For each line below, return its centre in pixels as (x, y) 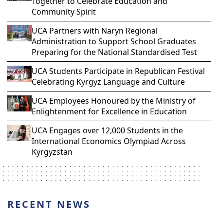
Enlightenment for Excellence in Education (109, 111)
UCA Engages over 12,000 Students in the (107, 130)
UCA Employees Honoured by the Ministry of (114, 101)
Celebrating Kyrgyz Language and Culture (108, 82)
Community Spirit (64, 12)
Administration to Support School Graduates (114, 41)
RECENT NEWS (49, 204)
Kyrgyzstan (52, 152)
